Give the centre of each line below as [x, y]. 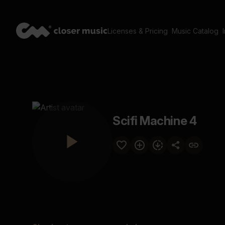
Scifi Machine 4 [155, 121]
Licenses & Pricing [138, 31]
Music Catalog [195, 31]
